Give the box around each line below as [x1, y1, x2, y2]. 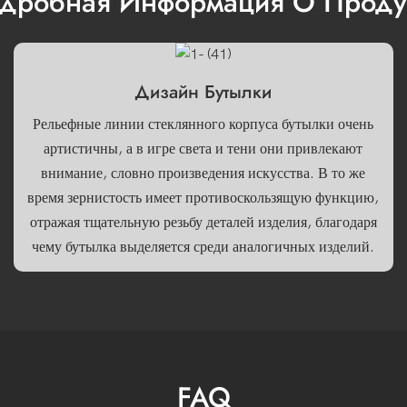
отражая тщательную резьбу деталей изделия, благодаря [29, 213, 377, 231]
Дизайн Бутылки [134, 79, 273, 106]
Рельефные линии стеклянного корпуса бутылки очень [33, 115, 374, 133]
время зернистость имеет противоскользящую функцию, [27, 189, 380, 206]
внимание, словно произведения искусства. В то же [41, 164, 366, 182]
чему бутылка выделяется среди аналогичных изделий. [32, 238, 375, 255]
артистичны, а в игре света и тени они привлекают [44, 140, 363, 157]
